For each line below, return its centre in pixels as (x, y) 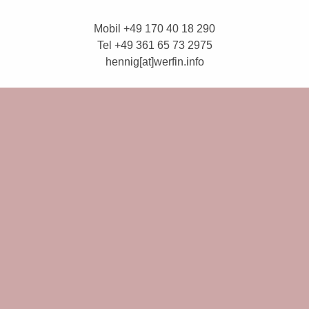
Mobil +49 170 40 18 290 (154, 29)
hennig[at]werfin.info (154, 62)
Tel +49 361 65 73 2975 (154, 45)
